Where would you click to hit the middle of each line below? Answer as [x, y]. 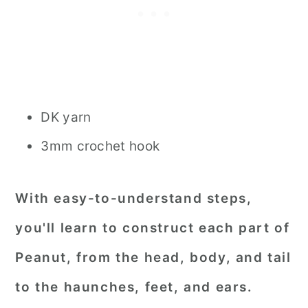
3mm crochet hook [100, 146]
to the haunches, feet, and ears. [134, 287]
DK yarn [66, 117]
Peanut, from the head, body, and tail [153, 257]
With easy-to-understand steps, [134, 198]
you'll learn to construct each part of [153, 228]
